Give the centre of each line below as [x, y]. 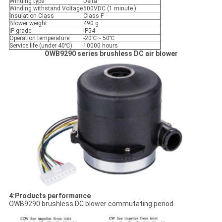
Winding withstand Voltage [46, 9]
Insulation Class [31, 16]
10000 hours [100, 46]
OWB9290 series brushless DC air [99, 54]
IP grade [20, 31]
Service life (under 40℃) [41, 46]
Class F [93, 16]
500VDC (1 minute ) [110, 9]
